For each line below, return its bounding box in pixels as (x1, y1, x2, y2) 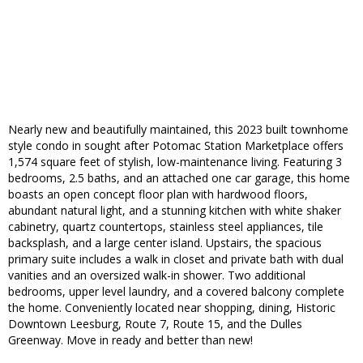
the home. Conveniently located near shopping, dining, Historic (8, 300, 335, 316)
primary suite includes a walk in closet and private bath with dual (8, 251, 344, 267)
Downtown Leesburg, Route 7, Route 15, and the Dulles (8, 316, 302, 332)
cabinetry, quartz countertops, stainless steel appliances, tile (8, 219, 323, 235)
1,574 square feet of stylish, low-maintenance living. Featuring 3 (8, 154, 342, 170)
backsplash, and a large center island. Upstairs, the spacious (8, 235, 322, 251)
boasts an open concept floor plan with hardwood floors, (8, 186, 308, 203)
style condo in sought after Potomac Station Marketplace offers (8, 138, 344, 154)
